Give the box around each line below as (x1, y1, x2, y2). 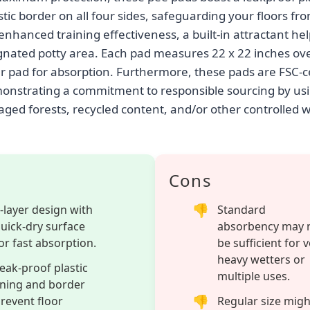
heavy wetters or (217, 251, 305, 267)
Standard (217, 201, 266, 217)
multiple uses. (217, 268, 290, 284)
